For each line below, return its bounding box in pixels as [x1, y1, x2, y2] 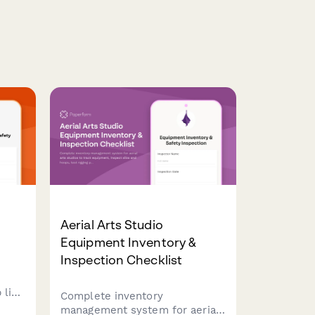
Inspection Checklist [60, 252, 183, 268]
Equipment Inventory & [60, 235, 197, 250]
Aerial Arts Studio [60, 217, 163, 233]
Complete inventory [60, 290, 163, 303]
